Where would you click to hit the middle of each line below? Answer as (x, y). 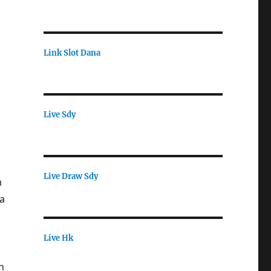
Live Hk (58, 238)
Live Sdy (59, 114)
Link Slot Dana (72, 53)
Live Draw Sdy (70, 176)
